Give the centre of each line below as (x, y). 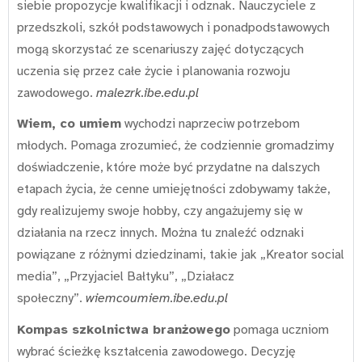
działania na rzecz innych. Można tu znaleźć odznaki (160, 233)
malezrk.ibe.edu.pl (147, 93)
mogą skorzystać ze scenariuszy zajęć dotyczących (160, 49)
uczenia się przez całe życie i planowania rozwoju (154, 71)
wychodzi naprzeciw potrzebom (210, 124)
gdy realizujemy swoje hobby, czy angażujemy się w (160, 211)
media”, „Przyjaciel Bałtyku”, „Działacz (126, 277)
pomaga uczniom (280, 329)
